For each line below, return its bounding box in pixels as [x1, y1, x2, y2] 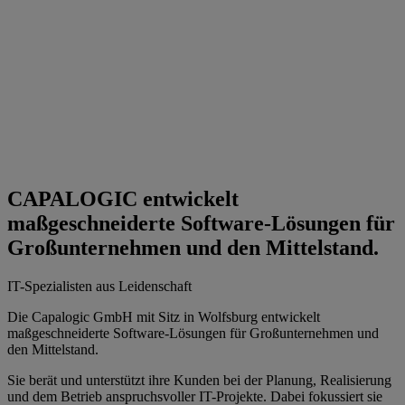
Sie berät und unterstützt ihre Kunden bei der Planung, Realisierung [7, 372, 391, 389]
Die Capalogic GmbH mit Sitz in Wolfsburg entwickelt [7, 309, 320, 325]
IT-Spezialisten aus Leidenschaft [7, 278, 192, 295]
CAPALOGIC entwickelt [7, 187, 239, 212]
